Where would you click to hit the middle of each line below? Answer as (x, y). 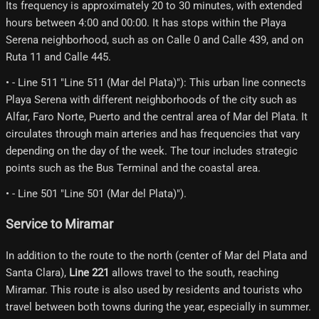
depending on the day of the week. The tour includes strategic (152, 151)
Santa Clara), (37, 273)
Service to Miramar (59, 225)
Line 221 (89, 273)
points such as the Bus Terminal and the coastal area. (133, 168)
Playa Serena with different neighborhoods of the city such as (151, 99)
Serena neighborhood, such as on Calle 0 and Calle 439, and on (155, 40)
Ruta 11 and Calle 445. (58, 57)
